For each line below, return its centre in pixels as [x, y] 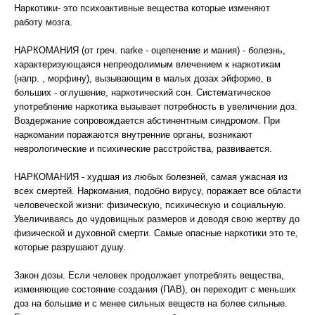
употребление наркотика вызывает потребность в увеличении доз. [156, 107]
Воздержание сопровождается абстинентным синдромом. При [147, 121]
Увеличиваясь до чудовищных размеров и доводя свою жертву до [157, 219]
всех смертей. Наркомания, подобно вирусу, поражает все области [157, 191]
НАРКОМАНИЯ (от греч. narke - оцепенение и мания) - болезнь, [150, 50]
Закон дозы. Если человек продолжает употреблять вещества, [149, 275]
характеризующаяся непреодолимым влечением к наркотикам [147, 64]
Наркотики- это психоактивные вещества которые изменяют [142, 8]
